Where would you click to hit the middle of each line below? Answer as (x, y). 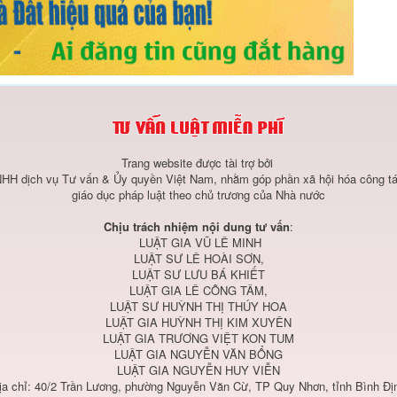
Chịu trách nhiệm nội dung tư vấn (197, 226)
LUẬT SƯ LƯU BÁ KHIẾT (198, 274)
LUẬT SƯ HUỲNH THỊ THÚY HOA (198, 306)
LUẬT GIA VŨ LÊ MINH (198, 242)
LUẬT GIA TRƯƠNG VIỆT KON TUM (198, 338)
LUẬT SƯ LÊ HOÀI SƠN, (198, 258)
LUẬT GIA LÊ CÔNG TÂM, (198, 290)
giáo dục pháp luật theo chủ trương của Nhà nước (198, 194)
